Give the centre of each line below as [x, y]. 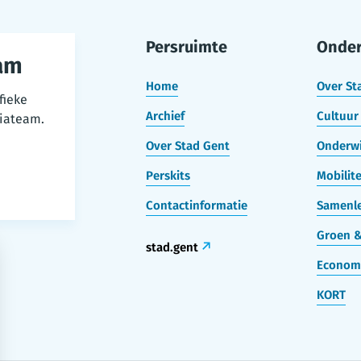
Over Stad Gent [187, 146]
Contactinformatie [196, 206]
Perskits [168, 176]
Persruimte [186, 47]
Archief [165, 116]
